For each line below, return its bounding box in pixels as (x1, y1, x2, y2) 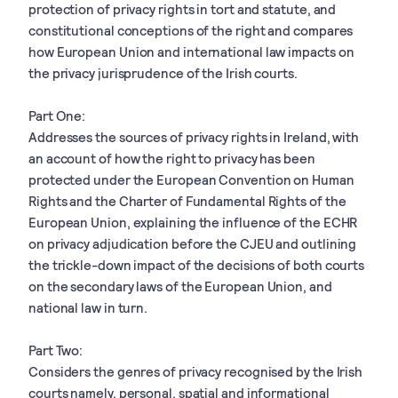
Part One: (28, 107, 86, 123)
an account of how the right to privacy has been (28, 149, 315, 166)
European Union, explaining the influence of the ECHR (28, 213, 358, 230)
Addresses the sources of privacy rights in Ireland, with (28, 128, 359, 145)
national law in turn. (28, 298, 148, 315)
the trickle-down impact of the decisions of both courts (28, 256, 365, 273)
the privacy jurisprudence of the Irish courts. (28, 64, 298, 81)
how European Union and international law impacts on (28, 43, 354, 60)
